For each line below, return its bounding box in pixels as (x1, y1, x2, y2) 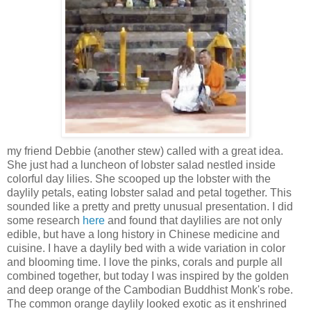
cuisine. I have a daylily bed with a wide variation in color (7, 242, 285, 255)
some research (7, 215, 83, 227)
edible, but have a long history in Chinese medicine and (7, 228, 280, 241)
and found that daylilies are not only (108, 215, 282, 227)
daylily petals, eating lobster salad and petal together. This (7, 187, 292, 199)
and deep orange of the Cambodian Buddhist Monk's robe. (7, 284, 293, 296)
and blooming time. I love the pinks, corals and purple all (7, 256, 283, 269)
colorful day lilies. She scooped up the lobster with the (7, 173, 271, 185)
